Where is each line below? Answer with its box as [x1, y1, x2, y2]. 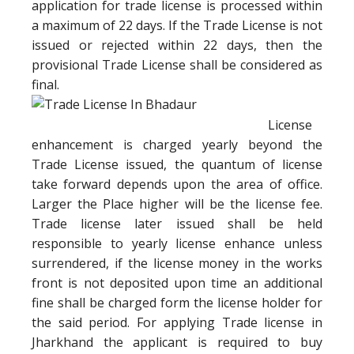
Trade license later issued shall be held [32, 215, 322, 232]
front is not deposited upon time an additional [32, 274, 322, 292]
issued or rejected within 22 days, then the [32, 36, 322, 54]
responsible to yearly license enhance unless [32, 235, 322, 252]
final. [32, 76, 59, 93]
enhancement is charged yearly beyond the [32, 136, 322, 153]
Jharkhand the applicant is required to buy [32, 333, 322, 351]
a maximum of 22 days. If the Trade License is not [32, 17, 322, 34]
